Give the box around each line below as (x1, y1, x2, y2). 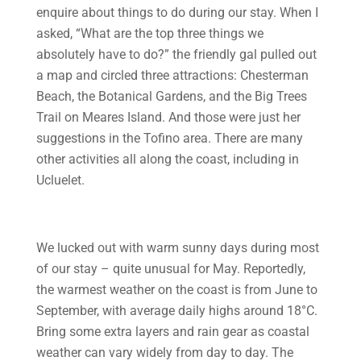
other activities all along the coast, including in (35, 151, 299, 167)
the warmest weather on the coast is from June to (35, 282, 317, 297)
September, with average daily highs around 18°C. (35, 303, 317, 318)
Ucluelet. (35, 172, 85, 188)
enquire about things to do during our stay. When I (35, 5, 318, 20)
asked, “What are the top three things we (35, 26, 263, 41)
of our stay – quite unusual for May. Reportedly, (35, 261, 305, 276)
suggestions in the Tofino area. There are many (35, 131, 303, 146)
